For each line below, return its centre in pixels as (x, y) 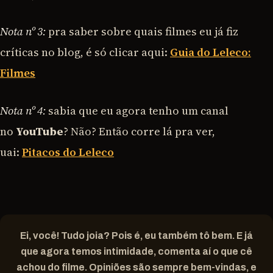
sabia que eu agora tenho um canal (138, 110)
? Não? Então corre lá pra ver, (139, 131)
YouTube (40, 131)
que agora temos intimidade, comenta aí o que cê (136, 251)
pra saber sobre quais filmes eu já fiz (142, 32)
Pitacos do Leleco (68, 152)
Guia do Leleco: (211, 52)
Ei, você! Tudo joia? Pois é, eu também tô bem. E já (136, 235)
